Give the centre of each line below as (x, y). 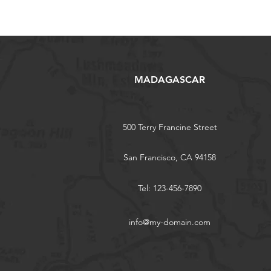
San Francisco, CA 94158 (170, 158)
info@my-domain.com (170, 222)
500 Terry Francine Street (170, 127)
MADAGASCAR (169, 80)
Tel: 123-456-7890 (170, 188)
